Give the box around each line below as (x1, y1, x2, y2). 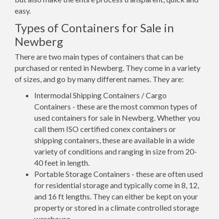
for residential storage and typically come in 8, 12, (34, 180, 199, 190)
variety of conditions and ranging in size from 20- (34, 147, 197, 156)
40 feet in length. (34, 158, 89, 167)
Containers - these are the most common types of (34, 102, 197, 111)
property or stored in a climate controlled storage (34, 203, 199, 212)
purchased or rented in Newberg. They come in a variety (15, 63, 200, 72)
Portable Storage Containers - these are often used (34, 169, 203, 178)
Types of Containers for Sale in (15, 21, 174, 35)
